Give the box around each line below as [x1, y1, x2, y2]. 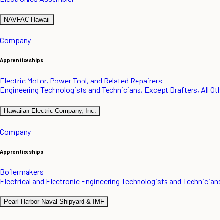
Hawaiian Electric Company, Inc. [4, 107, 96, 114]
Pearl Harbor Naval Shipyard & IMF [4, 197, 104, 205]
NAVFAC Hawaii [4, 16, 50, 24]
